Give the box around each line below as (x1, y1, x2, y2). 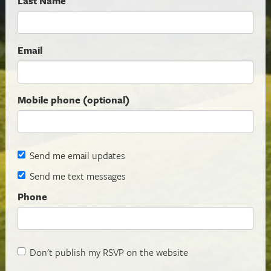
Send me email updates (30, 148, 125, 163)
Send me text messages (30, 168, 126, 183)
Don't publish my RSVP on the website (30, 244, 188, 260)
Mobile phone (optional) (18, 92, 129, 107)
